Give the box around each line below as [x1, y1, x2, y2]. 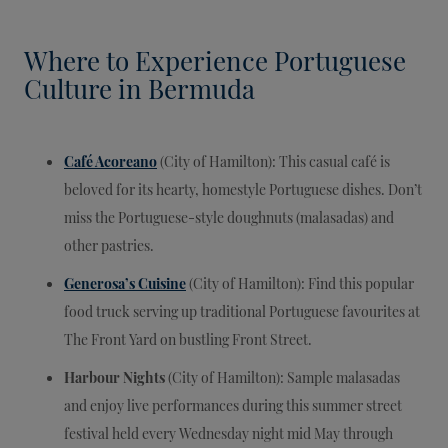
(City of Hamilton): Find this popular [186, 273, 414, 293]
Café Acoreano [64, 151, 157, 171]
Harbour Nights [64, 367, 165, 387]
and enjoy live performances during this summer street [64, 395, 402, 415]
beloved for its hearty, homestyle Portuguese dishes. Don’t [64, 179, 422, 199]
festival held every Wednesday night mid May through [64, 423, 393, 443]
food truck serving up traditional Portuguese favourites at [64, 301, 420, 321]
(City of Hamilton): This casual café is [160, 151, 390, 171]
